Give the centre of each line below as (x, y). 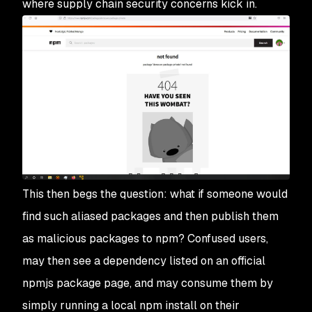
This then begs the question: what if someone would (155, 194)
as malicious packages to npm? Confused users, (145, 239)
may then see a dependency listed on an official (144, 261)
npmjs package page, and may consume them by (148, 283)
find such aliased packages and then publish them (150, 217)
